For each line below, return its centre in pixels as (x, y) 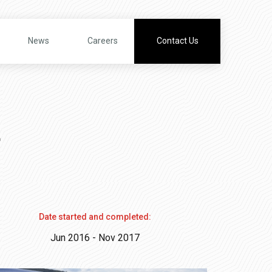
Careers (102, 41)
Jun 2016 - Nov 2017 (95, 238)
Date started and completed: (95, 216)
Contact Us (177, 41)
